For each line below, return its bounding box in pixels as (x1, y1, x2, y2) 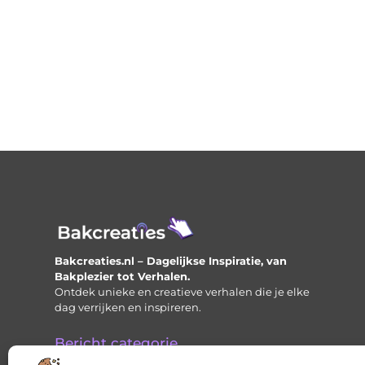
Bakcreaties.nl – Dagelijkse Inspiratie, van (55, 254, 288, 268)
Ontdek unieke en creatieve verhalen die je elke (55, 285, 310, 299)
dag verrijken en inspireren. (55, 301, 202, 314)
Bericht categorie (55, 335, 178, 352)
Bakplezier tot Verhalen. (55, 270, 191, 284)
